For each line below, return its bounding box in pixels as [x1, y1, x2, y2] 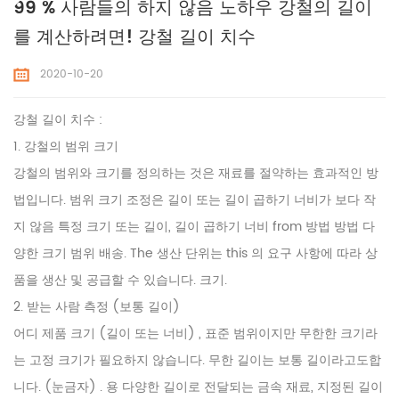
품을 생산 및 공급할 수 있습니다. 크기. [13, 270, 227, 291]
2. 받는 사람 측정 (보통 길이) [13, 297, 180, 318]
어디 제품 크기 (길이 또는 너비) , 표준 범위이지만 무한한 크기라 [13, 323, 378, 345]
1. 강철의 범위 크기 [13, 136, 118, 158]
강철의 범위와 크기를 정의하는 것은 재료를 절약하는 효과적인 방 [13, 163, 379, 184]
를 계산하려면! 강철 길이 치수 [13, 23, 256, 53]
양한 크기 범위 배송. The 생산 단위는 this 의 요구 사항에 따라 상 [13, 243, 378, 265]
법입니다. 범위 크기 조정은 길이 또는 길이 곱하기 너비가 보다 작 [13, 190, 376, 211]
